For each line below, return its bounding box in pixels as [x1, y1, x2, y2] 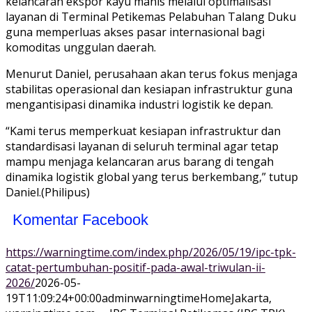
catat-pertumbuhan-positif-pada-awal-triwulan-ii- [6, 260, 265, 276]
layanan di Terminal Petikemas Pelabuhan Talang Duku [6, 9, 296, 25]
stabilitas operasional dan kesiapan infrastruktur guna [6, 81, 292, 97]
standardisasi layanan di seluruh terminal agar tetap [6, 139, 279, 155]
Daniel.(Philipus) [6, 185, 90, 201]
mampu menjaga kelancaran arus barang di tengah [6, 154, 274, 170]
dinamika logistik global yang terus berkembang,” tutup [6, 169, 298, 185]
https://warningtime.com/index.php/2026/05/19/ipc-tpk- [6, 244, 296, 260]
